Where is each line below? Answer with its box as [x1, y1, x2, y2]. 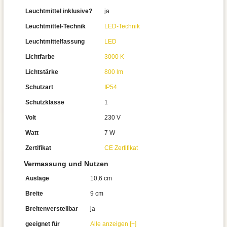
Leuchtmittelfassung [25, 38, 85, 45]
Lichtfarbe [25, 53, 55, 60]
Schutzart [25, 84, 53, 91]
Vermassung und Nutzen [24, 160, 108, 168]
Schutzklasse [25, 99, 64, 106]
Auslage [25, 175, 49, 182]
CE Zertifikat [104, 144, 138, 152]
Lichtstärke [25, 68, 58, 75]
